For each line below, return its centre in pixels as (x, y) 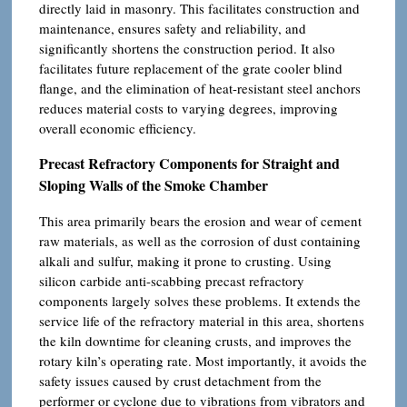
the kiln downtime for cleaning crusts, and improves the (195, 340)
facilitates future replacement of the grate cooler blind (191, 68)
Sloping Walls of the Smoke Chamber (154, 184)
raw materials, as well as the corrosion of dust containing (200, 240)
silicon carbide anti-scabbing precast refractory (172, 280)
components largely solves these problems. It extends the (200, 300)
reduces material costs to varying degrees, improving (189, 108)
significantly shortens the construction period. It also (187, 48)
